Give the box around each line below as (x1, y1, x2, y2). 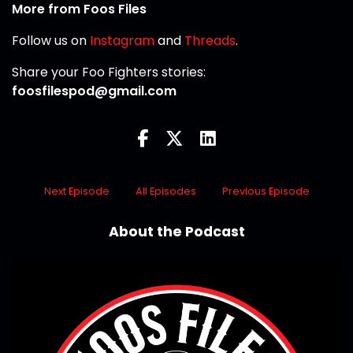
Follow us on (12, 32, 90, 50)
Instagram (90, 32, 154, 50)
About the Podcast (108, 222, 245, 242)
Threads (184, 32, 236, 50)
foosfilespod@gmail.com (12, 82, 176, 101)
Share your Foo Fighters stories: (12, 63, 206, 82)
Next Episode (43, 184, 110, 199)
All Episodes (135, 184, 196, 199)
